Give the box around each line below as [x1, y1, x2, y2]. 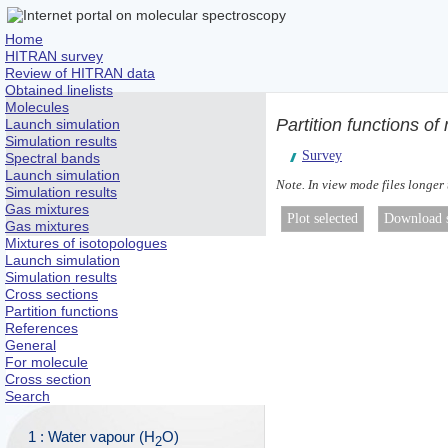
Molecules [5, 99, 69, 115]
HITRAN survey [5, 48, 103, 64]
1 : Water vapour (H [28, 427, 156, 445]
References [5, 320, 78, 336]
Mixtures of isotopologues [5, 235, 167, 251]
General [5, 337, 56, 353]
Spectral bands [5, 150, 100, 166]
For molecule [5, 354, 88, 370]
